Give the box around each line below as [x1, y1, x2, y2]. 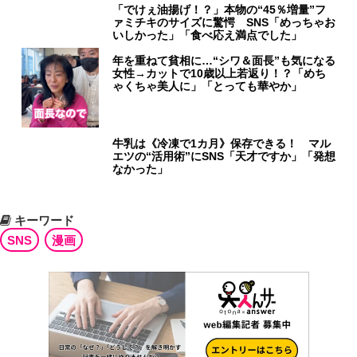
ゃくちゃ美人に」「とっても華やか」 [112, 80, 303, 93]
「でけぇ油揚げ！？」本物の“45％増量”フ [112, 3, 327, 17]
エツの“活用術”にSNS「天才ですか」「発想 [112, 150, 336, 163]
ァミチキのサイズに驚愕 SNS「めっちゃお [112, 16, 336, 29]
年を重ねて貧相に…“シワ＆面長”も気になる [112, 54, 336, 68]
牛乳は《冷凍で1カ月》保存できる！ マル [112, 137, 331, 151]
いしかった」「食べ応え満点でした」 [112, 29, 303, 42]
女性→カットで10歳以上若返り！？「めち [112, 67, 327, 80]
